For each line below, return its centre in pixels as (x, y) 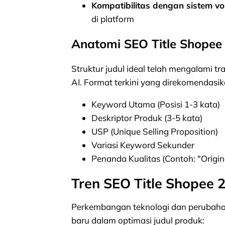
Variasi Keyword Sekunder (143, 145)
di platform (113, 19)
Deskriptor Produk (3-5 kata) (147, 118)
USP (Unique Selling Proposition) (155, 131)
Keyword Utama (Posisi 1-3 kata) (156, 104)
